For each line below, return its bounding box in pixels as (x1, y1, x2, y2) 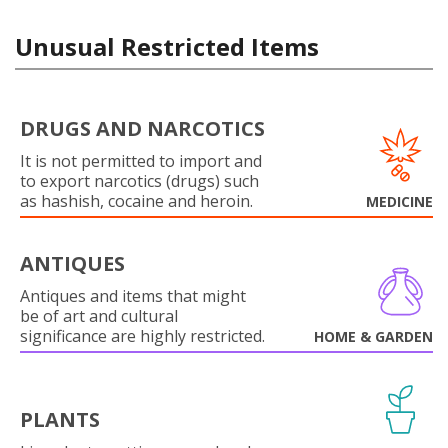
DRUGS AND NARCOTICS (20, 115, 265, 142)
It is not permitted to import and (20, 150, 262, 172)
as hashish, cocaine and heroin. (20, 190, 253, 212)
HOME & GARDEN (314, 327, 433, 346)
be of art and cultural (20, 305, 178, 327)
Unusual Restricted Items (15, 30, 319, 63)
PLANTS (20, 406, 100, 433)
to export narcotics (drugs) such (20, 170, 259, 192)
